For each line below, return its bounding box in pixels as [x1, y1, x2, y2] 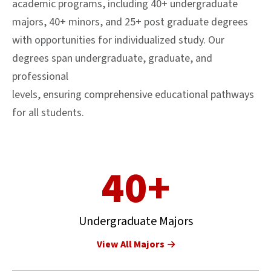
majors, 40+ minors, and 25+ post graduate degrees [12, 14, 248, 30]
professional [12, 68, 68, 84]
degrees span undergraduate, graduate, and [12, 50, 212, 66]
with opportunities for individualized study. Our [12, 32, 224, 48]
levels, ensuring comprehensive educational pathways [12, 87, 254, 102]
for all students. [12, 105, 84, 120]
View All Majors [96, 237, 165, 251]
